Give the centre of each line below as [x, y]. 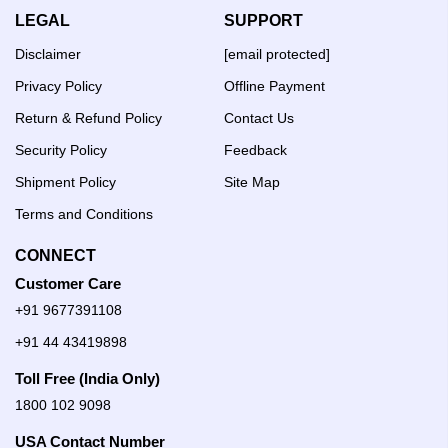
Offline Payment [274, 85]
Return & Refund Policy [88, 117]
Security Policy [61, 149]
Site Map [252, 181]
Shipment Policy [65, 181]
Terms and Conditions [84, 213]
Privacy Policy [58, 85]
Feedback [255, 149]
